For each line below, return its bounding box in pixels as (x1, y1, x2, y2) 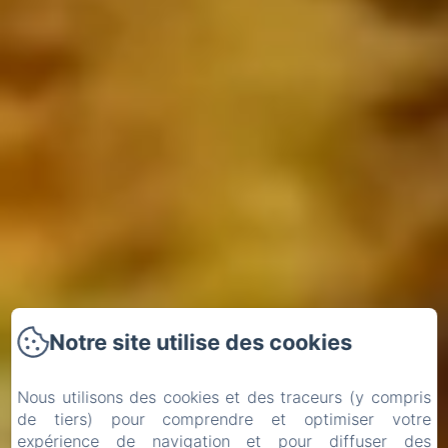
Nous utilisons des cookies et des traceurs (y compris (17, 387, 431, 407)
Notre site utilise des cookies (49, 329, 353, 355)
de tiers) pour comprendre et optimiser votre (17, 409, 431, 429)
